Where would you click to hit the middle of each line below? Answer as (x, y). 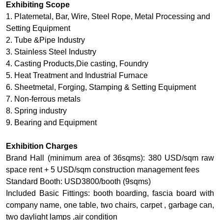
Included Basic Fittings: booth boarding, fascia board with (110, 193)
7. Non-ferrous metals (43, 99)
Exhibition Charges (42, 146)
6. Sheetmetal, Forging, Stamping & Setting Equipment (101, 87)
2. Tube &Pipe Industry (45, 40)
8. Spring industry (36, 111)
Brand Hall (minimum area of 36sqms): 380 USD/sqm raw (110, 158)
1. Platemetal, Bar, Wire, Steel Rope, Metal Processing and (108, 17)
